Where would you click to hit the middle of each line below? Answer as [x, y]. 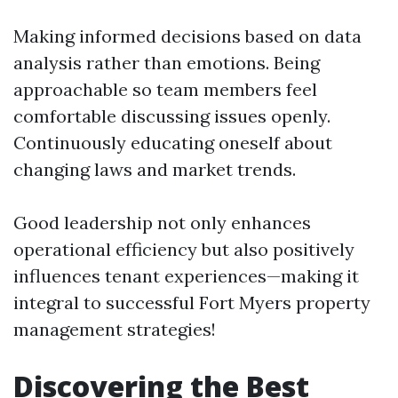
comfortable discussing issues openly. [172, 116]
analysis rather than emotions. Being [167, 63]
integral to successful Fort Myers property [192, 302]
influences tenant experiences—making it [186, 276]
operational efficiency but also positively [184, 249]
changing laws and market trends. [155, 169]
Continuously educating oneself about [173, 143]
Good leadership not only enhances [162, 223]
